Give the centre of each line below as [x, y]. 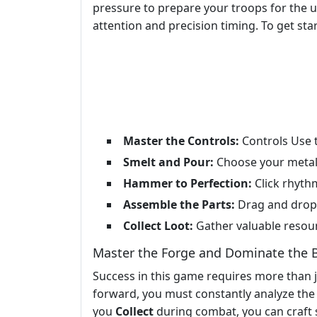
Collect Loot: [158, 226]
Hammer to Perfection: [188, 184]
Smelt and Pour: [168, 162]
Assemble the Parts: [179, 205]
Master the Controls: [181, 141]
